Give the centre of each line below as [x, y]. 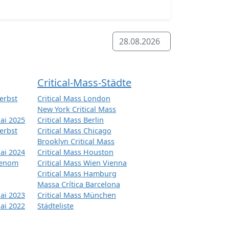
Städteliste [55, 206]
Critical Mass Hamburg [77, 174]
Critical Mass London [74, 99]
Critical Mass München [77, 195]
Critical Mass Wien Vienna [82, 163]
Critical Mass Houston [75, 152]
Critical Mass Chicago [74, 131]
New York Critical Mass [77, 109]
